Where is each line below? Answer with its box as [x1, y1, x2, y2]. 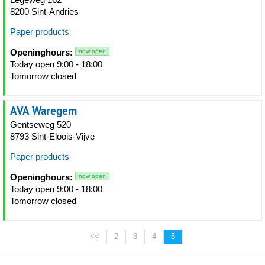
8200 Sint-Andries [10, 7, 79, 17]
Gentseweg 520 [10, 119, 71, 130]
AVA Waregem [10, 103, 77, 118]
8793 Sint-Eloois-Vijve [10, 131, 95, 141]
